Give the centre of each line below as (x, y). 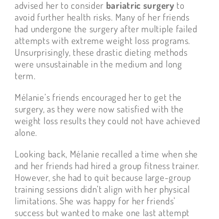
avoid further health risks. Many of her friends (102, 17)
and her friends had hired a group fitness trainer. (107, 166)
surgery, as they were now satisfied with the (99, 109)
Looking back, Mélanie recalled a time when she (106, 154)
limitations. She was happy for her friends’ (95, 201)
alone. (26, 132)
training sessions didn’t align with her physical (102, 189)
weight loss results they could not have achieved (107, 121)
